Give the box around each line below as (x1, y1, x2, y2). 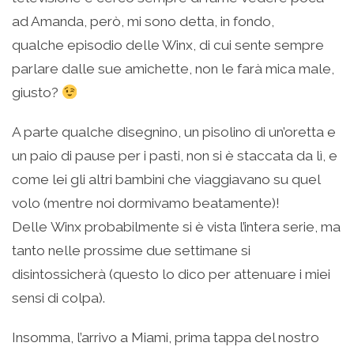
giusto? (12, 85, 62, 101)
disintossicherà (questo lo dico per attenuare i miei (12, 266, 330, 283)
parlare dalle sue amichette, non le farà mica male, (12, 61, 334, 77)
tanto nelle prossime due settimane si (12, 243, 250, 259)
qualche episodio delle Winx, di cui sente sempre (12, 37, 324, 54)
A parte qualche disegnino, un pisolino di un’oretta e (12, 124, 336, 141)
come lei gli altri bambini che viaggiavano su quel (12, 171, 320, 188)
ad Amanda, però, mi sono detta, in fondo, (12, 13, 274, 30)
